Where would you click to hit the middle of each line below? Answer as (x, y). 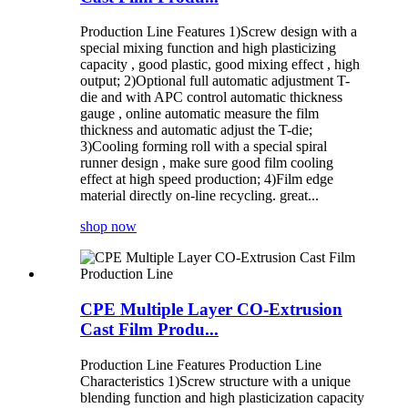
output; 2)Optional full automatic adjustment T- (215, 81)
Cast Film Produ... (149, 329)
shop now (108, 227)
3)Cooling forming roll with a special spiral (204, 147)
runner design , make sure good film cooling (207, 163)
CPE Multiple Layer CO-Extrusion (211, 309)
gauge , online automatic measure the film (199, 114)
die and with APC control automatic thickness (211, 97)
